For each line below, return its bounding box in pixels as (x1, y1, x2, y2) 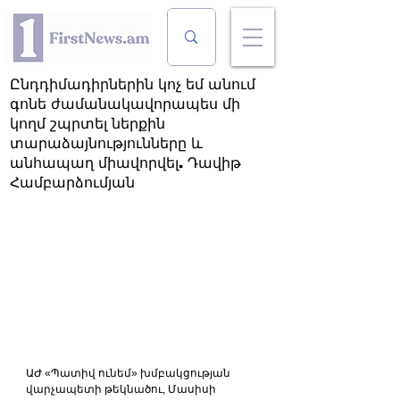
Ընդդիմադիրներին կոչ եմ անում (10, 77, 255, 92)
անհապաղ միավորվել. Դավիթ (10, 155, 241, 171)
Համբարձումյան (10, 175, 135, 190)
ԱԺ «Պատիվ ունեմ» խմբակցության (26, 366, 233, 379)
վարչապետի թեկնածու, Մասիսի (26, 382, 219, 396)
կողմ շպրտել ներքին (10, 116, 165, 131)
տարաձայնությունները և (10, 136, 203, 151)
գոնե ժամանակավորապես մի (10, 96, 240, 112)
